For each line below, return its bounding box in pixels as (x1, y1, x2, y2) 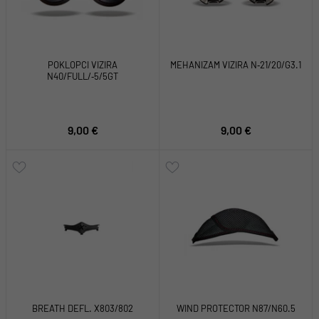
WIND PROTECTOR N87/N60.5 (176, 303, 296, 315)
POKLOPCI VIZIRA (48, 59, 117, 71)
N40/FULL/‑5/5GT (47, 70, 118, 83)
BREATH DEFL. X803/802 (32, 303, 133, 315)
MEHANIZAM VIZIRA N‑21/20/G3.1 (170, 59, 301, 71)
